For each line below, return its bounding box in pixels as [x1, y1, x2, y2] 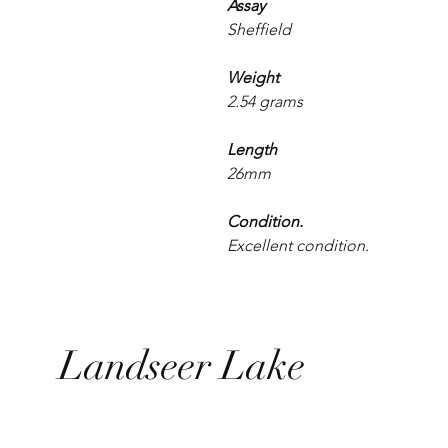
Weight [227, 68, 279, 88]
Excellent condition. [227, 236, 369, 256]
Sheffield [227, 20, 291, 40]
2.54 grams [227, 92, 307, 112]
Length [227, 140, 277, 160]
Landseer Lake [58, 341, 305, 392]
